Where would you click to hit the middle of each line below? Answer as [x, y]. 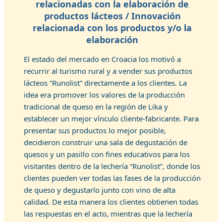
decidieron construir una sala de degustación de [106, 142]
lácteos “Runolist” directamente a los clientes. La [105, 83]
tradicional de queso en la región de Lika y [96, 107]
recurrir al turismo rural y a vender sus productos [108, 71]
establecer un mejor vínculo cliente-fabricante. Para [111, 118]
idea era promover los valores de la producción [104, 95]
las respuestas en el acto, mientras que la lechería [108, 214]
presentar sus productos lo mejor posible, [95, 130]
